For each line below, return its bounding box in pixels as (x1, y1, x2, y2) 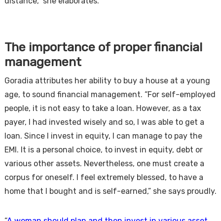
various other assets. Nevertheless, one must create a (4, 159, 204, 168)
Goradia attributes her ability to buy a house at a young (4, 76, 210, 85)
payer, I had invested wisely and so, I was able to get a (4, 117, 204, 127)
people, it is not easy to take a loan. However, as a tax (4, 104, 201, 113)
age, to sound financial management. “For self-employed (4, 90, 216, 99)
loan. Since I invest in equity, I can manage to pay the (4, 131, 202, 141)
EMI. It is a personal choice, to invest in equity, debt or (4, 145, 203, 154)
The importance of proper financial (4, 39, 202, 54)
